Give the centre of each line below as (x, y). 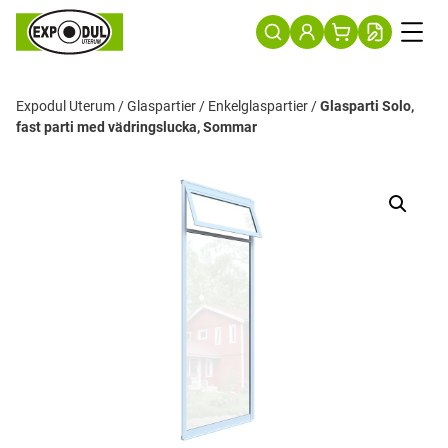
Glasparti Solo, (367, 106)
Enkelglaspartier (258, 106)
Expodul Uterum (65, 106)
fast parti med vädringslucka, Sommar (136, 127)
